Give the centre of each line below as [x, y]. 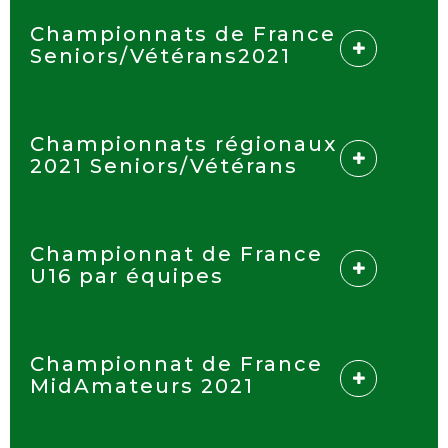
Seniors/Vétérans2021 [160, 56]
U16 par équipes [127, 276]
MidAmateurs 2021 [142, 386]
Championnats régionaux [183, 144]
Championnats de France [183, 34]
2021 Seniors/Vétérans [164, 166]
